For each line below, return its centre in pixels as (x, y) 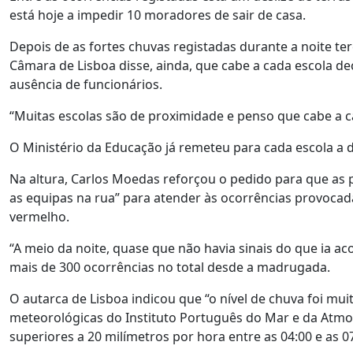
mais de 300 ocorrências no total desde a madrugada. (170, 267)
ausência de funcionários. (86, 84)
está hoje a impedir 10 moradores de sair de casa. (158, 15)
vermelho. (39, 217)
